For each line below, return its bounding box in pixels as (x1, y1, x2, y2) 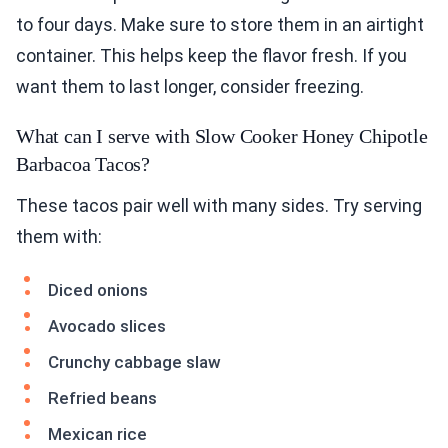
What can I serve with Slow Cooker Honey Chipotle (16, 125, 428, 148)
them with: (16, 226, 102, 248)
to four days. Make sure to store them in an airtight (16, 14, 424, 36)
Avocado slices (48, 316, 166, 337)
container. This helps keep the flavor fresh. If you (16, 45, 407, 67)
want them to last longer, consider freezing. (16, 76, 364, 98)
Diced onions (48, 280, 148, 301)
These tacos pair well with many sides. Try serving (16, 195, 422, 217)
